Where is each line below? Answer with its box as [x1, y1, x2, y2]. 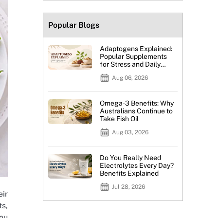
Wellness [100, 68, 128, 76]
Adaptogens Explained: [100, 45, 173, 53]
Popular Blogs [48, 20, 99, 30]
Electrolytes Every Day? [100, 162, 174, 170]
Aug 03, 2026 [112, 129, 149, 136]
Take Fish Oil [100, 115, 139, 123]
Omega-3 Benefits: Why [100, 99, 174, 108]
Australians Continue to [100, 107, 173, 115]
